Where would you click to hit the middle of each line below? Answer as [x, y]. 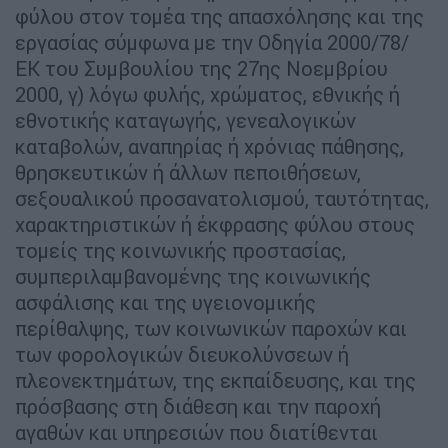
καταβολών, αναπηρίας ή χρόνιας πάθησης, [209, 146]
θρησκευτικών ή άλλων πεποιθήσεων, [188, 172]
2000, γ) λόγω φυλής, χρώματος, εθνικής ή [207, 94]
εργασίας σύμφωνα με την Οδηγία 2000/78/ [212, 42]
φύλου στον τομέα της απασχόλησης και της [219, 16]
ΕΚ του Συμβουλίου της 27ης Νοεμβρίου [201, 68]
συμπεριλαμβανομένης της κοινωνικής [193, 276]
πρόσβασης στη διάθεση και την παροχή [198, 406]
